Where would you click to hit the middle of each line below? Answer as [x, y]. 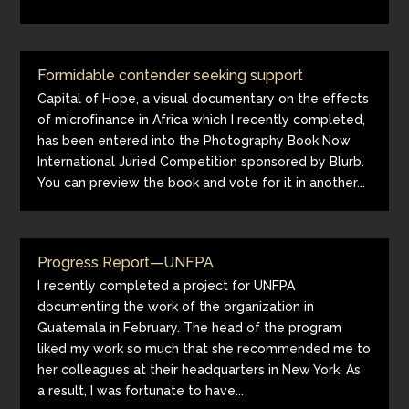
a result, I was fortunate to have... [141, 391]
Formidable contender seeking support [171, 75]
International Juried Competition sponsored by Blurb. [201, 162]
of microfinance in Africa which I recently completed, [202, 120]
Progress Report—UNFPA [126, 262]
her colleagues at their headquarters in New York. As [199, 370]
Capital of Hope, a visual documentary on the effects [204, 99]
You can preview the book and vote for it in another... [202, 183]
